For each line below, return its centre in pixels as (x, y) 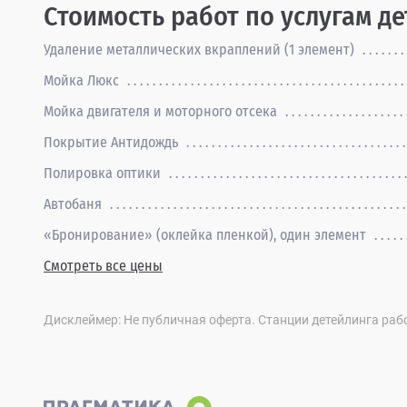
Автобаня (74, 204)
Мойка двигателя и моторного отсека (162, 111)
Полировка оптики (104, 173)
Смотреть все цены (103, 266)
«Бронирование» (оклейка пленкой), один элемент (207, 235)
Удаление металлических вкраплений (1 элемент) (201, 50)
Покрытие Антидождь (113, 142)
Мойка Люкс (83, 80)
